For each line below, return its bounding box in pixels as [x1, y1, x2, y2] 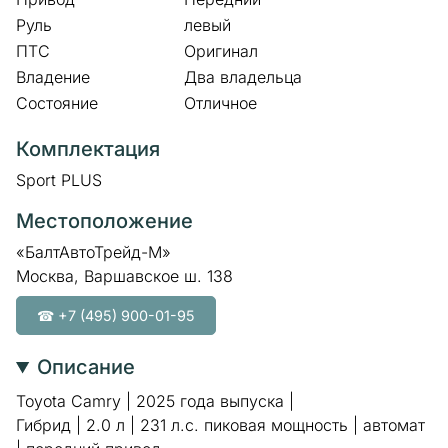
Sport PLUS [16, 169, 102, 190]
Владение [16, 67, 90, 88]
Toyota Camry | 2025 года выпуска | [16, 390, 294, 411]
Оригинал [184, 41, 258, 62]
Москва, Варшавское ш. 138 [16, 265, 233, 286]
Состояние [16, 93, 98, 114]
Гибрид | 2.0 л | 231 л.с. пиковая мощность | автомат [16, 414, 425, 435]
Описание [37, 355, 136, 380]
